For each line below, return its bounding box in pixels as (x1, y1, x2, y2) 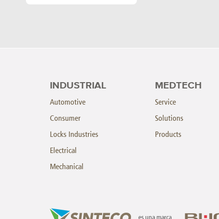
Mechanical (50, 161, 84, 171)
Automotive (50, 97, 86, 107)
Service (155, 97, 176, 107)
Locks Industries (50, 129, 98, 139)
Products (155, 129, 181, 139)
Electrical (50, 145, 77, 155)
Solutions (155, 113, 183, 123)
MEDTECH (155, 80, 202, 90)
